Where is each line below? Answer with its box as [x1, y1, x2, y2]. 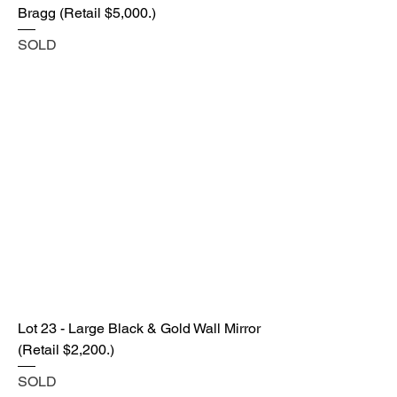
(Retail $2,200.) [18, 341, 114, 359]
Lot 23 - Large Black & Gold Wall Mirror [18, 320, 261, 338]
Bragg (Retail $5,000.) [18, 4, 156, 22]
